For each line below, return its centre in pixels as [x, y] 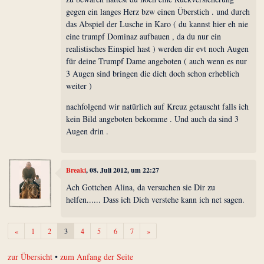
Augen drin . [88, 131]
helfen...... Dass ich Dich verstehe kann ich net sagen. [156, 200]
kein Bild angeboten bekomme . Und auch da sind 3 [153, 119]
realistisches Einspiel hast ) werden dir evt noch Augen [158, 49]
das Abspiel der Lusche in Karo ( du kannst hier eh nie [157, 24]
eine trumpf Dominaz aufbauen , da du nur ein [144, 37]
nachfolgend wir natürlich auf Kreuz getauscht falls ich [158, 107]
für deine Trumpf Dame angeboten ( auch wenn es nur [157, 61]
